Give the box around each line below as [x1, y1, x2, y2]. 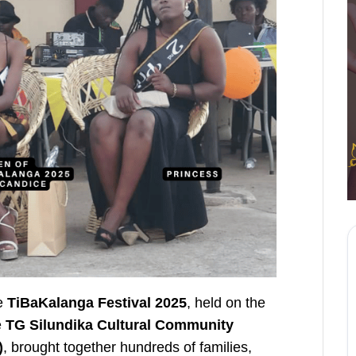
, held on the [187, 294, 266, 311]
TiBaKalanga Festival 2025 [7, 294, 188, 311]
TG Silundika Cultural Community [6, 316, 234, 333]
